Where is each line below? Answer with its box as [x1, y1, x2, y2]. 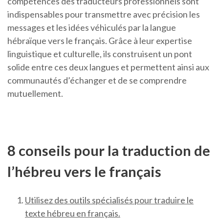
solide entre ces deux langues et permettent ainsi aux [7, 62, 209, 72]
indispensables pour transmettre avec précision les [7, 9, 200, 20]
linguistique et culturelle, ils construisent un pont [7, 48, 192, 59]
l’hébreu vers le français [7, 163, 161, 180]
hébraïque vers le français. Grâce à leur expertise [7, 35, 192, 46]
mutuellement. [7, 88, 63, 99]
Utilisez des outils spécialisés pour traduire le [25, 195, 194, 206]
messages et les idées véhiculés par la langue [7, 22, 176, 33]
